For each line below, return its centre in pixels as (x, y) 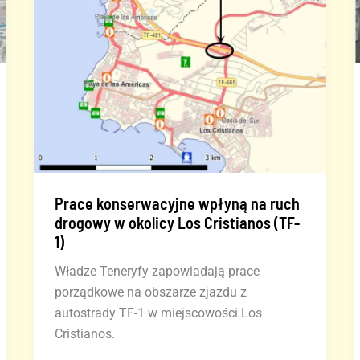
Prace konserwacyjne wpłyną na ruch (177, 203)
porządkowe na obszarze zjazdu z (150, 292)
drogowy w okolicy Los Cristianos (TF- (177, 222)
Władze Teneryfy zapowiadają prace (157, 271)
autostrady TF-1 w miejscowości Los (158, 313)
